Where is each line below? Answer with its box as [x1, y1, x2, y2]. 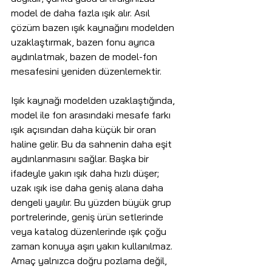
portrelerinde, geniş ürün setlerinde [11, 211, 166, 223]
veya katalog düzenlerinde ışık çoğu [11, 225, 169, 238]
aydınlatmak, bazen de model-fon [11, 50, 160, 63]
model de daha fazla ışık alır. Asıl [11, 7, 152, 19]
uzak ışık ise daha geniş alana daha [11, 182, 166, 194]
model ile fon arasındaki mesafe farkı [11, 109, 173, 121]
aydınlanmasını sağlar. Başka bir [11, 152, 151, 165]
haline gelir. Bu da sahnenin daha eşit [11, 138, 174, 151]
